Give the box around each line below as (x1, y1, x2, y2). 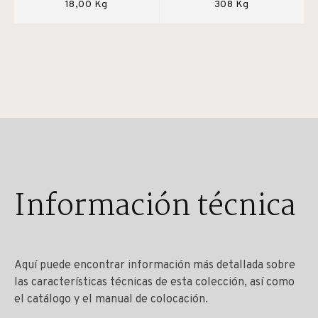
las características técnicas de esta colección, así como (14, 275, 295, 290)
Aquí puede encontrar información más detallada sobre (14, 258, 295, 273)
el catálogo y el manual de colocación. (14, 292, 208, 307)
